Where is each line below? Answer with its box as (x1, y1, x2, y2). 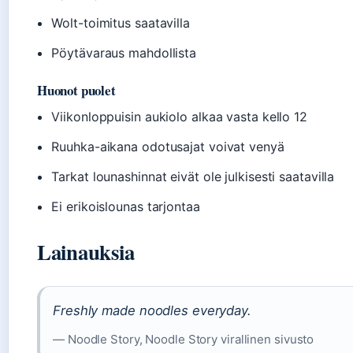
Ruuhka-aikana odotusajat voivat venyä (51, 139, 284, 155)
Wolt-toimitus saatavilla (51, 15, 190, 32)
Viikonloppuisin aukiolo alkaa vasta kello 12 (51, 109, 307, 125)
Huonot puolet (37, 80, 116, 101)
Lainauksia (37, 236, 135, 268)
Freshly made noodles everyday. (53, 303, 251, 319)
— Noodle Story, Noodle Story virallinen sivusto (53, 332, 314, 347)
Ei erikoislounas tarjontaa (51, 199, 200, 215)
